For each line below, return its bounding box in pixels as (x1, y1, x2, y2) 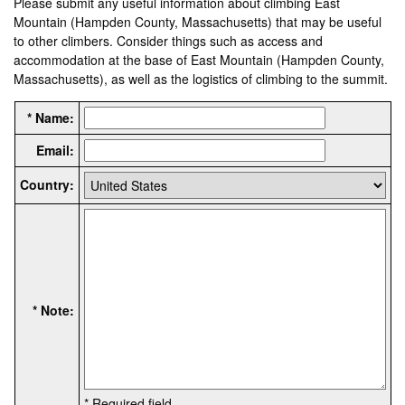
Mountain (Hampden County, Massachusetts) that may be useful (14, 12, 382, 31)
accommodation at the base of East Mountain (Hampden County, (14, 50, 385, 69)
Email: (35, 140, 74, 159)
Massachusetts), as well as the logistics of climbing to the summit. (14, 69, 389, 88)
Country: (19, 174, 74, 193)
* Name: (26, 108, 74, 127)
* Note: (32, 300, 74, 319)
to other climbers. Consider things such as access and (14, 31, 324, 50)
